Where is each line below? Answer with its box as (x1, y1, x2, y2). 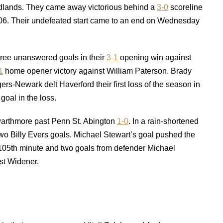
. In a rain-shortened (128, 117, 199, 125)
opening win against (118, 53, 191, 62)
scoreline (168, 3, 203, 11)
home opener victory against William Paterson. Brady (3, 67, 192, 75)
